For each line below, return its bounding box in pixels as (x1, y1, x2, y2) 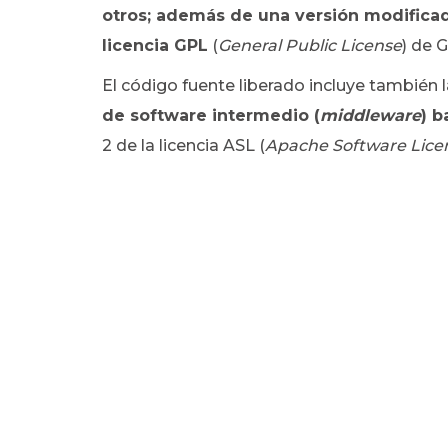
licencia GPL (102, 36, 208, 55)
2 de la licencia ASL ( (102, 136, 265, 155)
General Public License (218, 36, 402, 55)
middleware (320, 106, 421, 125)
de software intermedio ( (102, 106, 320, 125)
